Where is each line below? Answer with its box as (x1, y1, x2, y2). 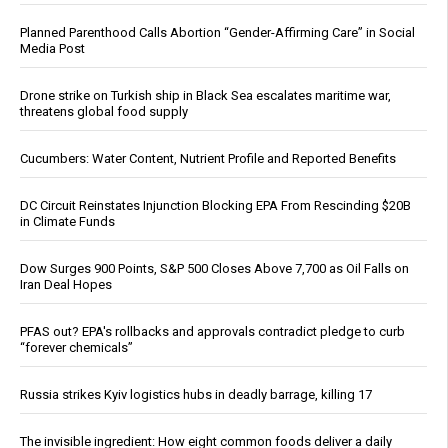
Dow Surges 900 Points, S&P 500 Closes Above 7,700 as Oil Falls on (20, 260, 409, 276)
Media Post (20, 40, 85, 56)
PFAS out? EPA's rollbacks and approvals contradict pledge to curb (20, 323, 405, 339)
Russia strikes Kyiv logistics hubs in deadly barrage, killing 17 (20, 386, 372, 402)
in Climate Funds (20, 213, 115, 229)
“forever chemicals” (20, 339, 133, 355)
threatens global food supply (20, 103, 188, 119)
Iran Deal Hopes (20, 276, 112, 292)
